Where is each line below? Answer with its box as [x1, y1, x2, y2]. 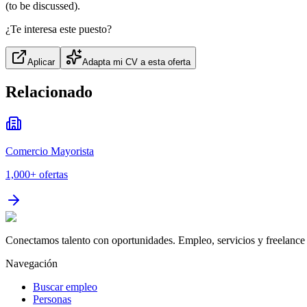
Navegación [5, 257, 58, 269]
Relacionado [5, 83, 93, 101]
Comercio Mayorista [5, 145, 94, 157]
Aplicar [27, 57, 55, 68]
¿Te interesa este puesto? [5, 23, 112, 36]
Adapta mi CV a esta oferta [82, 57, 191, 68]
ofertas [39, 168, 68, 180]
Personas [33, 293, 71, 305]
